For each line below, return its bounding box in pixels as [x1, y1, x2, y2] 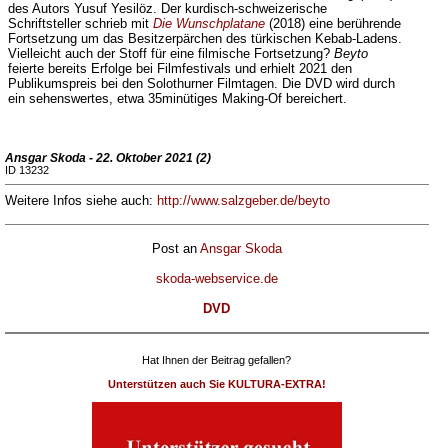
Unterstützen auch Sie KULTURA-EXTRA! [107, 378, 326, 390]
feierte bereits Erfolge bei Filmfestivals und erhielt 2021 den [7, 61, 352, 77]
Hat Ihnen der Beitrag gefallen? [142, 354, 291, 366]
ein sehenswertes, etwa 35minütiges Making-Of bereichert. [7, 91, 347, 107]
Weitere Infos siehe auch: [4, 193, 157, 208]
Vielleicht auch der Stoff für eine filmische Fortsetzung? [7, 46, 334, 62]
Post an [151, 241, 200, 256]
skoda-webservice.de [155, 271, 278, 286]
